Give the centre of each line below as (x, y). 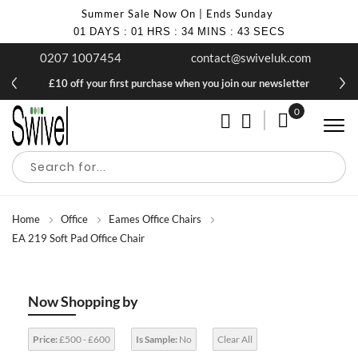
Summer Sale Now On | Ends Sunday (177, 14)
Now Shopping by (83, 301)
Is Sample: (157, 339)
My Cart (311, 139)
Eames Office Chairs (155, 219)
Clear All (235, 339)
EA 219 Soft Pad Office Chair (78, 238)
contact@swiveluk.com (251, 58)
